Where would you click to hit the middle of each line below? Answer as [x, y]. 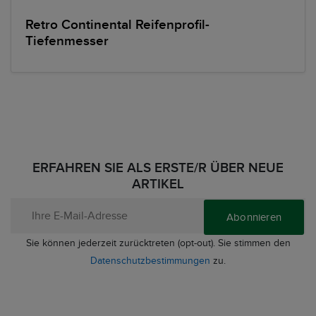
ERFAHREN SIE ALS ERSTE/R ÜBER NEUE [158, 168]
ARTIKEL [158, 184]
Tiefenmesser [67, 41]
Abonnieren [254, 217]
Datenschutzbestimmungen [150, 260]
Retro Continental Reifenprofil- [117, 25]
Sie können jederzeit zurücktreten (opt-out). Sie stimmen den [158, 243]
